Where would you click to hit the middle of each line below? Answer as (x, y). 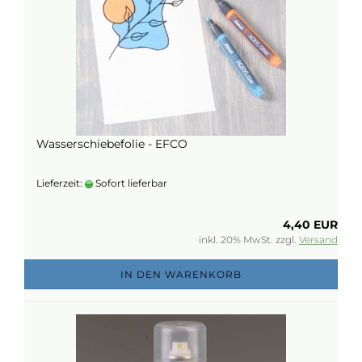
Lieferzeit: (61, 183)
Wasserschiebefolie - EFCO (112, 144)
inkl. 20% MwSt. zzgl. (249, 240)
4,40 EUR (310, 225)
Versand (318, 240)
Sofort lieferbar (130, 183)
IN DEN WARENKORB (181, 274)
